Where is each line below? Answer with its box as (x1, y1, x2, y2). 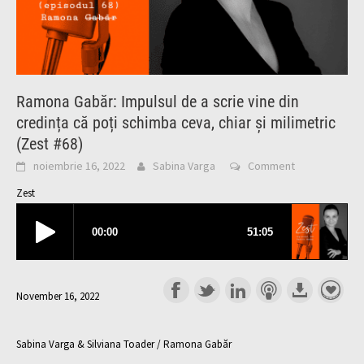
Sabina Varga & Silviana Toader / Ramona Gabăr (16, 336, 232, 351)
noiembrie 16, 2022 (33, 158, 125, 174)
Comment (248, 158, 295, 174)
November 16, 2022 (16, 289, 99, 304)
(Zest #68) (16, 134, 83, 154)
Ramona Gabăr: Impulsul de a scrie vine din (16, 92, 299, 112)
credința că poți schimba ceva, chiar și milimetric (16, 113, 336, 133)
